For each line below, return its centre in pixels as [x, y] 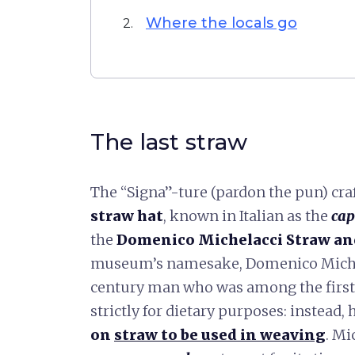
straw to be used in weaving [220, 335]
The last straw [169, 142]
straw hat [127, 216]
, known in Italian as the [247, 216]
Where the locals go [221, 23]
